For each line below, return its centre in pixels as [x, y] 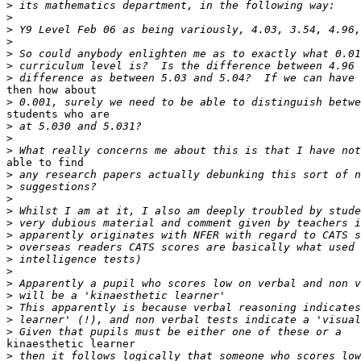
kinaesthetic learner [71, 344]
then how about [52, 90]
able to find [45, 163]
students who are [58, 114]
